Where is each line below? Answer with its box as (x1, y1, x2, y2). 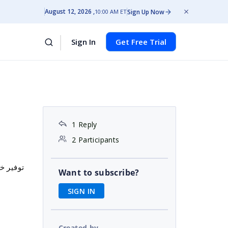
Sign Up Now (127, 7, 164, 16)
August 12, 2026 (45, 7, 92, 16)
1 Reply (71, 120, 97, 129)
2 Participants (71, 135, 120, 145)
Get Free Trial (116, 37, 166, 47)
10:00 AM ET (95, 8, 127, 15)
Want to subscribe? (58, 167, 139, 178)
